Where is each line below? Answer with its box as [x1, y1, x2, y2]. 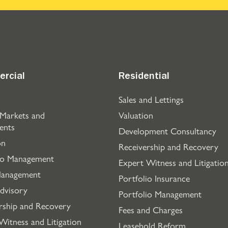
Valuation [119, 108, 153, 121]
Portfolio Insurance [119, 172, 190, 184]
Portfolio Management [119, 187, 202, 200]
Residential [119, 72, 169, 82]
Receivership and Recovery [119, 140, 218, 153]
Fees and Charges [119, 203, 183, 216]
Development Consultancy [119, 124, 216, 137]
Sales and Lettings [119, 93, 184, 105]
